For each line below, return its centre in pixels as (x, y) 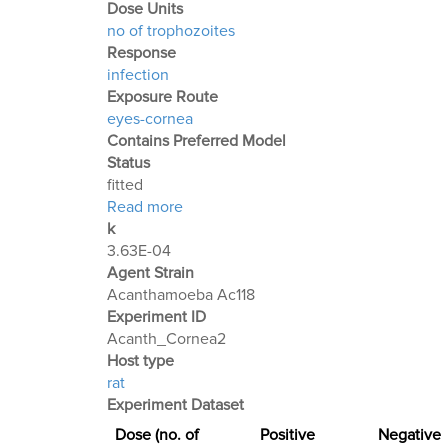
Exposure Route (162, 97)
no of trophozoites (171, 31)
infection (138, 75)
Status (128, 163)
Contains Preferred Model (196, 141)
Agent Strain (150, 273)
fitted (125, 185)
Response (141, 53)
